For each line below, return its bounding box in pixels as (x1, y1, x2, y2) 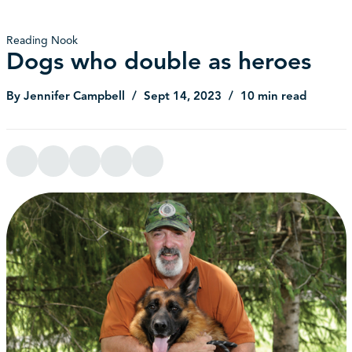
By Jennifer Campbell (5, 89, 128, 104)
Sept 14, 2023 (143, 89, 225, 104)
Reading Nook (5, 34, 78, 48)
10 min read (240, 89, 306, 104)
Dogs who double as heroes (5, 46, 311, 77)
